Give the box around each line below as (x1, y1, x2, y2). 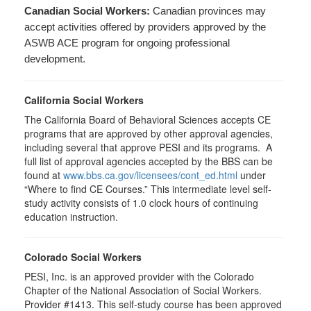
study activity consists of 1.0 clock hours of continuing (24, 196, 258, 210)
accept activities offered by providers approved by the (24, 22, 266, 33)
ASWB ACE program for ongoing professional (24, 37, 230, 49)
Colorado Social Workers (24, 250, 142, 264)
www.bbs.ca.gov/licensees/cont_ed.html (63, 168, 237, 182)
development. (24, 53, 85, 65)
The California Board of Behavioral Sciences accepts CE (24, 112, 271, 126)
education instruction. (24, 210, 118, 224)
